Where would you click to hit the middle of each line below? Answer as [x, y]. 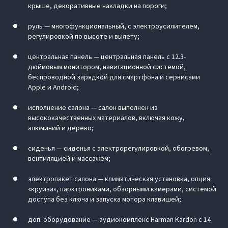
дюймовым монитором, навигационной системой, [107, 67]
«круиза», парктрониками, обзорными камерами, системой [122, 189]
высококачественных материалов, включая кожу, [106, 118]
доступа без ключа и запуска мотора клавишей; [105, 199]
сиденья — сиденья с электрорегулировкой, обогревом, [119, 148]
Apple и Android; [53, 87]
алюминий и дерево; [61, 128]
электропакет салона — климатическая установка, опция [119, 179]
